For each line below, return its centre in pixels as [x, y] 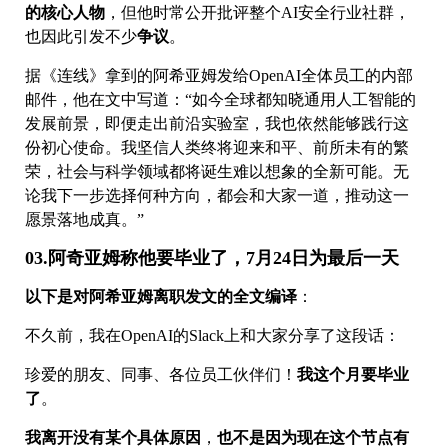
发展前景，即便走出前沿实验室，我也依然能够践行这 [217, 123]
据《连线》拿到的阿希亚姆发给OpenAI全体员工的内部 [219, 75]
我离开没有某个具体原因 [113, 437]
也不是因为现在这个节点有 [313, 437]
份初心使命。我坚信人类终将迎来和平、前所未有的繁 [217, 147]
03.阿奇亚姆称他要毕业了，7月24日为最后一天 [212, 257]
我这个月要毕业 [353, 374]
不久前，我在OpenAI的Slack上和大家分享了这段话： [214, 335]
